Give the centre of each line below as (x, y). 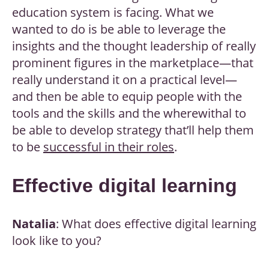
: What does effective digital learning (156, 224)
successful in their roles (109, 147)
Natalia (34, 224)
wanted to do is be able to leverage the (119, 29)
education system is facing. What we (113, 13)
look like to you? (57, 241)
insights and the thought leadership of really (134, 46)
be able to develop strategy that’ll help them (133, 130)
